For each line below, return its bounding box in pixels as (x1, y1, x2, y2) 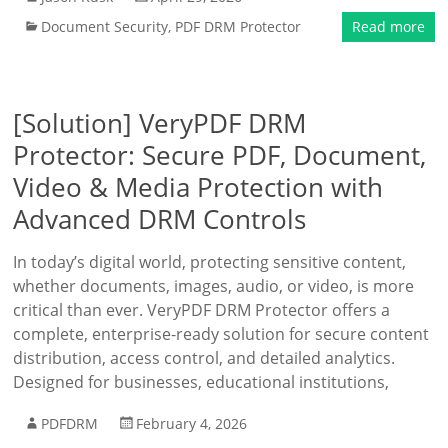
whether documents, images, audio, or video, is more (13, 275, 415, 297)
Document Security (41, 17, 169, 36)
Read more (351, 17, 425, 36)
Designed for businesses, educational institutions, (13, 371, 390, 393)
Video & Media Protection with (13, 169, 384, 205)
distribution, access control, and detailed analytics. (13, 347, 396, 369)
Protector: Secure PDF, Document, (13, 137, 427, 173)
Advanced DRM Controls (13, 201, 307, 237)
